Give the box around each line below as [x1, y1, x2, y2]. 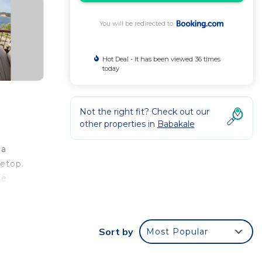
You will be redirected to [99, 19, 177, 27]
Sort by [99, 226, 133, 238]
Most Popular [146, 226, 208, 237]
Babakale [157, 119, 195, 129]
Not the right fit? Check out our [79, 106, 209, 117]
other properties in [79, 119, 157, 129]
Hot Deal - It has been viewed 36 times [102, 55, 220, 63]
